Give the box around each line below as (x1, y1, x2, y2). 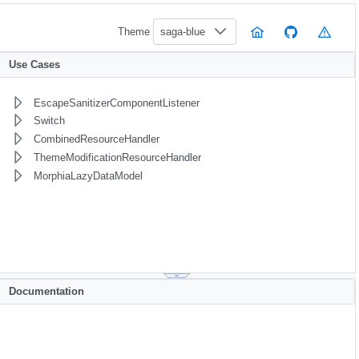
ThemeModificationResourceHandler (33, 151, 201, 163)
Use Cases (8, 58, 60, 71)
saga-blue (160, 26, 205, 38)
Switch (33, 115, 65, 127)
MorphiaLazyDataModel (33, 169, 143, 182)
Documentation (8, 285, 84, 298)
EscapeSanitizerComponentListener (33, 96, 200, 109)
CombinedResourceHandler (33, 133, 159, 146)
